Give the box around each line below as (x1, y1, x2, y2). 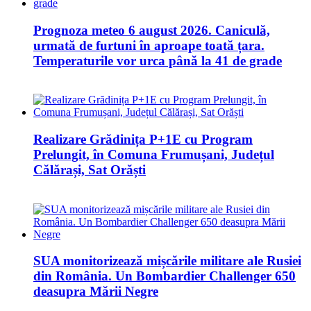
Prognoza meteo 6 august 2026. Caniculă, (33, 22, 270, 37)
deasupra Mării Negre (33, 284, 158, 299)
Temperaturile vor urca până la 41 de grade (33, 53, 282, 68)
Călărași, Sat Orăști (33, 162, 146, 177)
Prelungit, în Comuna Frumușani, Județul (33, 147, 274, 162)
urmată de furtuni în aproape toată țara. (33, 37, 264, 53)
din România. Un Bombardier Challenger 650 (33, 269, 296, 284)
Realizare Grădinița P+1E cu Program (33, 132, 253, 146)
